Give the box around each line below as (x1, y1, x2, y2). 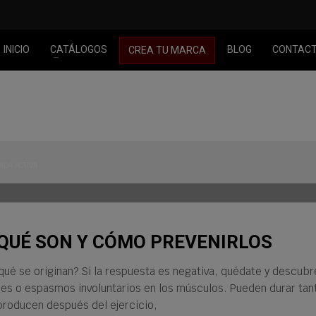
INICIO (3, 43, 30, 55)
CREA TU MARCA (128, 44, 206, 56)
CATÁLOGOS (49, 43, 107, 55)
